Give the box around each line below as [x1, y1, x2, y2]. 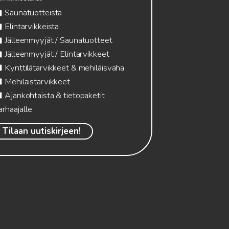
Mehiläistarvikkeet [5, 75, 70, 87]
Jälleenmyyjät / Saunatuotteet [5, 34, 112, 47]
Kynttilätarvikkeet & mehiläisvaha [5, 61, 125, 74]
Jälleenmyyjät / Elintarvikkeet [5, 48, 109, 60]
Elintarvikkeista [5, 20, 59, 33]
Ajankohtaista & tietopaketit [5, 89, 105, 101]
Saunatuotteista [5, 7, 62, 19]
